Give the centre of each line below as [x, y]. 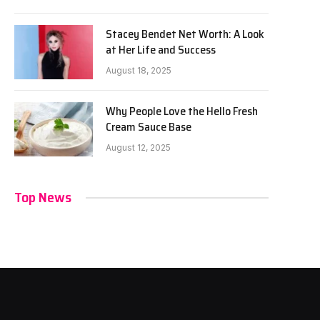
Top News [43, 197]
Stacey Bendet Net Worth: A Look [185, 34]
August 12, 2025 [138, 147]
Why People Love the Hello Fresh [182, 111]
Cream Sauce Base [149, 127]
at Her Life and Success [161, 50]
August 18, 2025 [139, 70]
